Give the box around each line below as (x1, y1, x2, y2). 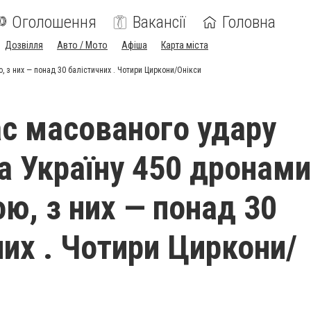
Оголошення (12, 12, 96, 32)
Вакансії (133, 12, 186, 32)
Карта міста (161, 40, 208, 51)
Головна (222, 12, 276, 32)
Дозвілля (5, 40, 43, 51)
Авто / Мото (57, 40, 108, 51)
